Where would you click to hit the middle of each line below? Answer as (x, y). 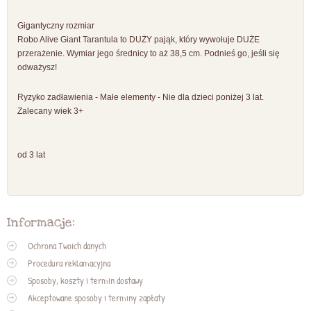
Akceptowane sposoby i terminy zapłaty (96, 297)
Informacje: (41, 223)
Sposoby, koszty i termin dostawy (85, 280)
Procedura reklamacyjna (69, 263)
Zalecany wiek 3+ (50, 111)
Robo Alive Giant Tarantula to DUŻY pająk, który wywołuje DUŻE (138, 39)
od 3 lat (31, 155)
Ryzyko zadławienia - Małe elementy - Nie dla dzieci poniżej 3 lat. (141, 98)
